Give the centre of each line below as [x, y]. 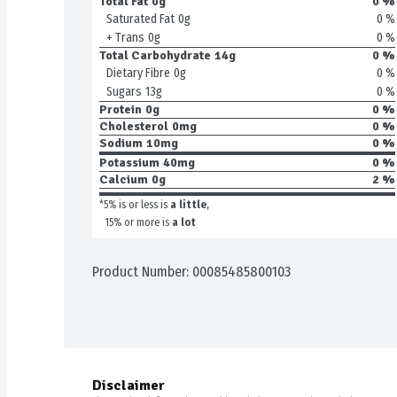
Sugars [124, 92]
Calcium [124, 179]
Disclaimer [128, 385]
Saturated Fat [140, 19]
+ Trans [125, 38]
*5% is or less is [133, 205]
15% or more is [137, 222]
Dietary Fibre [138, 73]
